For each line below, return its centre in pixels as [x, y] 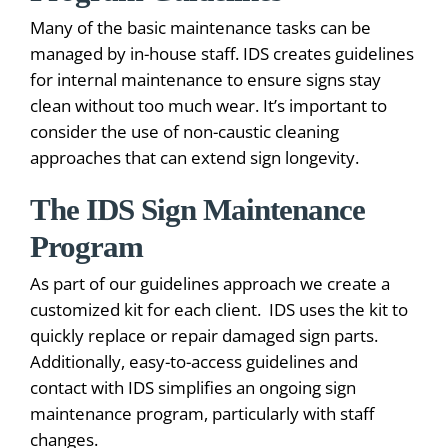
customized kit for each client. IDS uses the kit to [219, 310]
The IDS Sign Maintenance [197, 210]
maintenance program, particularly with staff [202, 414]
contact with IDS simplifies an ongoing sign [193, 388]
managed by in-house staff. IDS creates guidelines [222, 54]
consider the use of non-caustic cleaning [184, 132]
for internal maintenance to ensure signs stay [205, 80]
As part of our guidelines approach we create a [210, 284]
